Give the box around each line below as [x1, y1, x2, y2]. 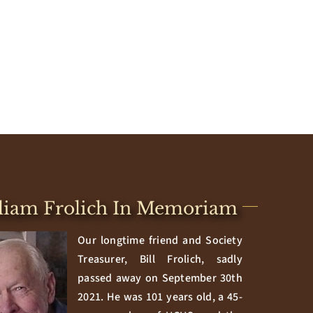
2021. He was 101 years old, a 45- [78, 289, 242, 305]
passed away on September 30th [78, 270, 242, 286]
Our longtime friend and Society [78, 232, 242, 248]
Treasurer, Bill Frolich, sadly [78, 251, 242, 267]
